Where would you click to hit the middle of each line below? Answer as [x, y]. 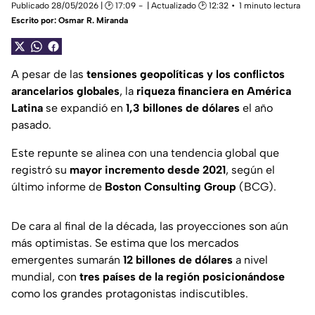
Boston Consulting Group [171, 187]
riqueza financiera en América [214, 91]
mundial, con [45, 277]
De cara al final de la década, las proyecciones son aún [150, 226]
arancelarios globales [65, 91]
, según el [250, 170]
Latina [27, 108]
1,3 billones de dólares [183, 108]
